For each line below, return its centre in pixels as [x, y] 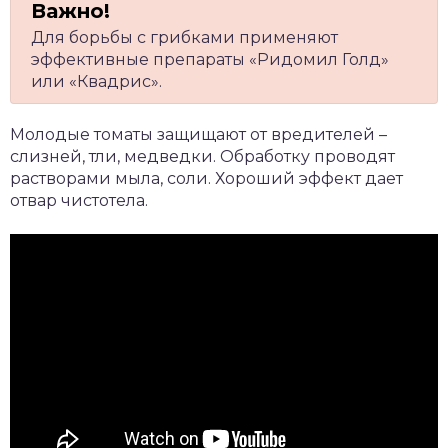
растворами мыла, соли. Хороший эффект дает [206, 178]
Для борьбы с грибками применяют [184, 37]
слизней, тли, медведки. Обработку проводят [202, 156]
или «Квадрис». [96, 81]
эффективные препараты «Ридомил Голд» [210, 59]
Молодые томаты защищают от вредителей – [198, 134]
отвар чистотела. [79, 200]
